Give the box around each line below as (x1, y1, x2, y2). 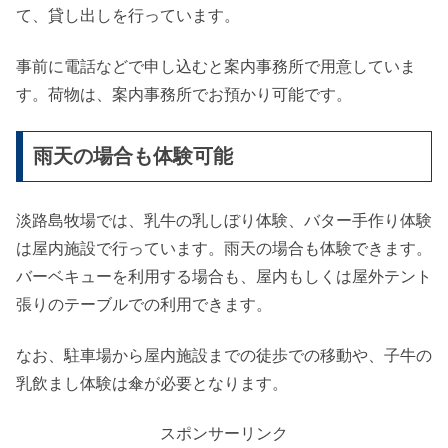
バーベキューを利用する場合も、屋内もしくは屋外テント (16, 268, 432, 286)
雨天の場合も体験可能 (33, 145, 233, 168)
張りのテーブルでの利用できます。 (16, 296, 272, 314)
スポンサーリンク (160, 425, 288, 443)
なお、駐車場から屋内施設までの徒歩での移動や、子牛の (16, 346, 432, 364)
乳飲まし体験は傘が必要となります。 (16, 374, 288, 392)
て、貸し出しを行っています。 (16, 7, 240, 25)
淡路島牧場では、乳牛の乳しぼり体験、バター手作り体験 (16, 212, 432, 230)
